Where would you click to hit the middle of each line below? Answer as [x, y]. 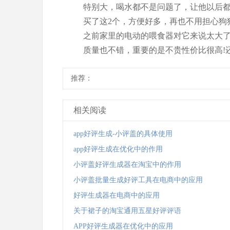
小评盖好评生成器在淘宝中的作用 [127, 165]
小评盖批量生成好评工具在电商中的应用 [138, 180]
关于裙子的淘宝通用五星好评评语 [127, 211]
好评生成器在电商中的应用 [116, 195]
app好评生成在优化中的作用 [118, 149]
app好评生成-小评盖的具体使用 [123, 134]
